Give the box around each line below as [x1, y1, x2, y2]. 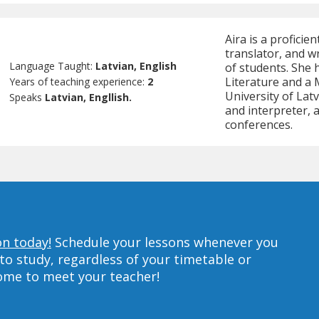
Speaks [9, 90, 46, 105]
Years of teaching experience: [9, 75, 148, 89]
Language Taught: [9, 59, 96, 73]
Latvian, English [95, 59, 177, 73]
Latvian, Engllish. [45, 90, 132, 105]
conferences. [224, 117, 293, 133]
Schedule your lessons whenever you [51, 233, 278, 251]
